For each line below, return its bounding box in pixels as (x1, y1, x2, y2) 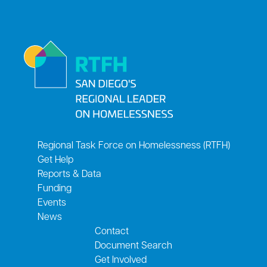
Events (37, 198, 66, 208)
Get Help (37, 156, 73, 165)
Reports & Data (37, 170, 101, 179)
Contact (95, 227, 129, 237)
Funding (37, 184, 72, 194)
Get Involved (95, 256, 147, 265)
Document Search (95, 241, 172, 251)
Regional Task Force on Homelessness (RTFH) (37, 141, 230, 151)
